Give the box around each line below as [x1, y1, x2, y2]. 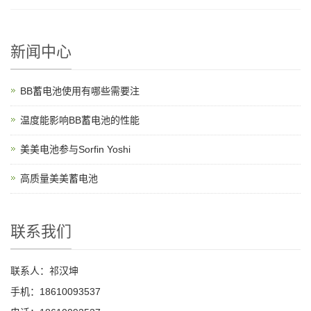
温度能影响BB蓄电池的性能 [20, 114, 140, 126]
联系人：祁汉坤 [10, 264, 78, 276]
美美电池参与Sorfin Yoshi [20, 143, 131, 155]
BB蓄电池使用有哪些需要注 [20, 85, 140, 96]
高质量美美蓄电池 [20, 172, 98, 184]
